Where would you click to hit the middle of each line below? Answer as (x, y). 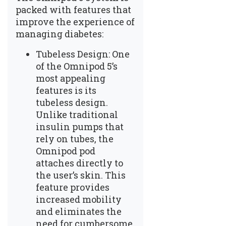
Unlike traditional (77, 114)
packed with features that (73, 9)
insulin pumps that (80, 126)
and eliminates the (79, 211)
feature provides (73, 187)
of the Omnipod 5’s (77, 66)
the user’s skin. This (81, 175)
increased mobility (79, 199)
